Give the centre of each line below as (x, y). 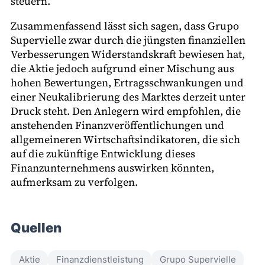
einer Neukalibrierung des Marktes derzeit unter (128, 96)
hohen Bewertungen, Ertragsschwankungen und (127, 82)
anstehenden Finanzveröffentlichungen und (117, 125)
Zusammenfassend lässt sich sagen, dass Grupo (125, 25)
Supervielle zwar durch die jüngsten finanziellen (128, 40)
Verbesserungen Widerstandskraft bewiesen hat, (128, 54)
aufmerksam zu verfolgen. (74, 182)
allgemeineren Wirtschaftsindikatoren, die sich (125, 139)
